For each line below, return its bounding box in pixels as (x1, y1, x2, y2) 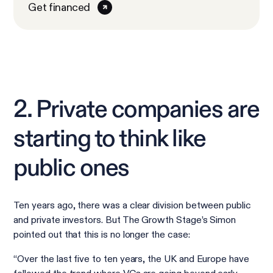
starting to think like (13, 127, 206, 152)
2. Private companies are (13, 98, 260, 122)
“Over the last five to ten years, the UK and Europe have (13, 253, 249, 265)
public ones (13, 157, 129, 181)
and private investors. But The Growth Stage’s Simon (13, 214, 236, 226)
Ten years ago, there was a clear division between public (13, 199, 251, 211)
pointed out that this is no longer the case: (13, 229, 190, 241)
